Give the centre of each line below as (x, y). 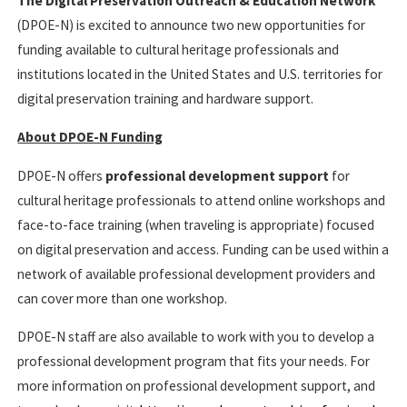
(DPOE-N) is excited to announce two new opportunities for (192, 25)
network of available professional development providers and (197, 273)
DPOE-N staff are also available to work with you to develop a (196, 336)
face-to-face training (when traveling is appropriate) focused (196, 224)
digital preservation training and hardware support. (167, 99)
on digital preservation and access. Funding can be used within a (203, 249)
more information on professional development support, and (197, 385)
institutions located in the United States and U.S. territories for (200, 74)
